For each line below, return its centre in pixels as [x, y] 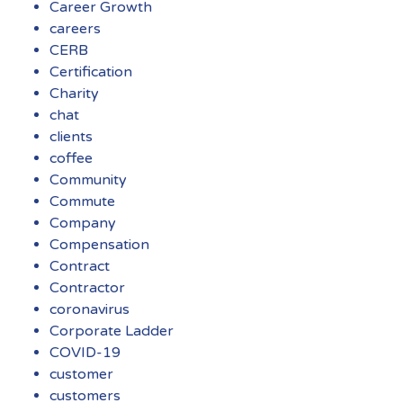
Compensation [99, 244]
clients [71, 136]
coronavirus [90, 309]
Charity [74, 93]
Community [88, 179]
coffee [71, 158]
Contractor [87, 287]
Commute [82, 201]
